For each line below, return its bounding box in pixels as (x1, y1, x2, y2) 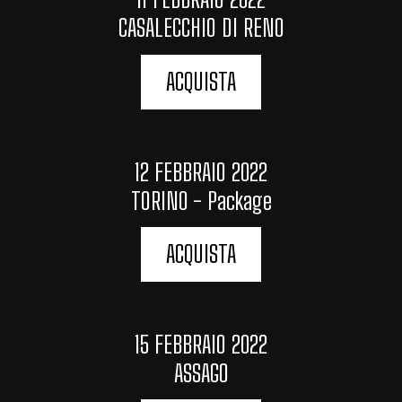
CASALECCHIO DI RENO (118, 13, 284, 43)
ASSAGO (173, 358, 229, 388)
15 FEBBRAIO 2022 (135, 329, 267, 359)
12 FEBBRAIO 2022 (135, 157, 267, 187)
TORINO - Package (130, 186, 272, 215)
